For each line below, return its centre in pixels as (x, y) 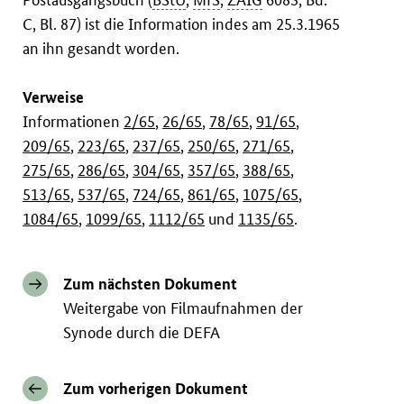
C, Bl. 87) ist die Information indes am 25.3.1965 (182, 24)
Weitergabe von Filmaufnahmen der (184, 308)
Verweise (54, 97)
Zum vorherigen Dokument (156, 389)
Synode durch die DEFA (142, 333)
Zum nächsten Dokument (151, 284)
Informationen (73, 122)
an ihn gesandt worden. (101, 49)
